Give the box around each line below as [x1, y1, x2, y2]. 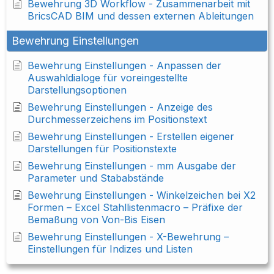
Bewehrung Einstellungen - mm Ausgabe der [28, 160, 236, 172]
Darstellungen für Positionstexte [28, 143, 177, 155]
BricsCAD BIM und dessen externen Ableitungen [28, 10, 254, 23]
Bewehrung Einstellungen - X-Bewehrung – [28, 231, 229, 243]
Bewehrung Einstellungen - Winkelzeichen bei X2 [28, 189, 256, 202]
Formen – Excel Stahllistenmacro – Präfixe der [28, 201, 243, 214]
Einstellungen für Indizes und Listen [28, 243, 193, 256]
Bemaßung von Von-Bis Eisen [28, 213, 165, 226]
